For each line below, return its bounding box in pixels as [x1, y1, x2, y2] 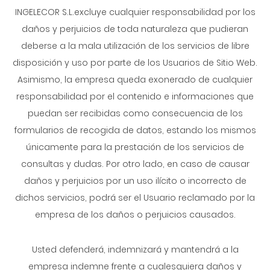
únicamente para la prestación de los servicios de [26, 141, 244, 153]
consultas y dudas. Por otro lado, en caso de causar [20, 158, 250, 170]
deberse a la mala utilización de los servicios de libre [20, 40, 250, 52]
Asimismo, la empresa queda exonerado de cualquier [17, 74, 253, 86]
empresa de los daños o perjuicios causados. [34, 209, 236, 221]
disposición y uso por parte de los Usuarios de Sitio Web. [13, 57, 257, 69]
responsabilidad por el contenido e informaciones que [16, 90, 254, 102]
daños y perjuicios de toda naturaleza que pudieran [22, 23, 248, 35]
